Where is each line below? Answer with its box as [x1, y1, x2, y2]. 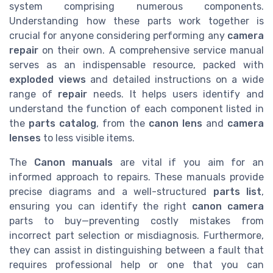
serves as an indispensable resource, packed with [9, 59, 264, 71]
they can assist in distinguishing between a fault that [9, 244, 264, 257]
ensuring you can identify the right [9, 200, 193, 213]
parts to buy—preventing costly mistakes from [9, 215, 264, 227]
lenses [9, 132, 41, 144]
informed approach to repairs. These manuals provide [9, 171, 264, 183]
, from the [96, 118, 149, 130]
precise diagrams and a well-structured [9, 186, 213, 198]
